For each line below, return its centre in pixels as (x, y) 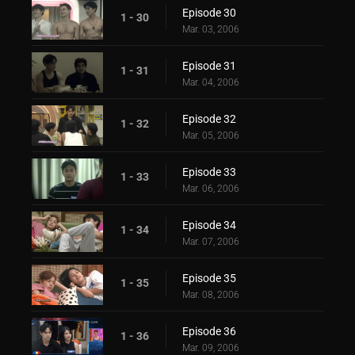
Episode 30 (209, 12)
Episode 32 (209, 118)
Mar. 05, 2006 (211, 135)
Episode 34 (209, 225)
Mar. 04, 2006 (211, 82)
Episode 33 (209, 172)
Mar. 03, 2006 (211, 29)
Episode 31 (209, 65)
